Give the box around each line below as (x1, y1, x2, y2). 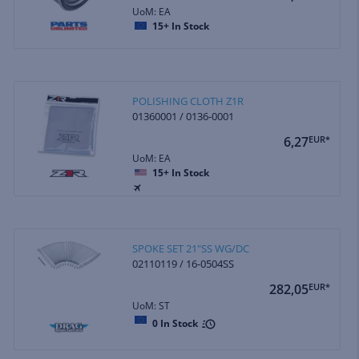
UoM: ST (132, 298, 171, 313)
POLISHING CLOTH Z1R (132, 93, 244, 108)
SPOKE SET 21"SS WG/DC (132, 240, 250, 256)
